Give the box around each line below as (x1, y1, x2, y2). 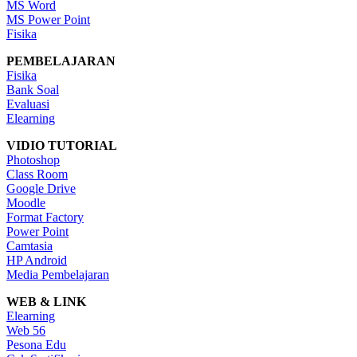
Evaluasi (6, 97, 49, 112)
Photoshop (6, 153, 60, 167)
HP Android (6, 253, 67, 268)
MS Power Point (6, 13, 90, 27)
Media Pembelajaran (6, 268, 109, 282)
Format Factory (6, 210, 84, 225)
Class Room (6, 167, 68, 182)
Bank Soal (6, 83, 59, 97)
